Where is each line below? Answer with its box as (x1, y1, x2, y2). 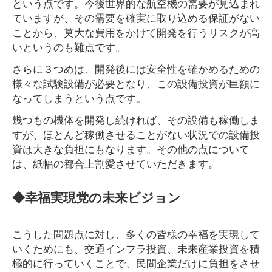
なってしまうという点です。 (12, 90, 146, 105)
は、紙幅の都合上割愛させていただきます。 (12, 155, 219, 171)
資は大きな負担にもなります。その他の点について (12, 141, 250, 156)
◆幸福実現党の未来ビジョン (12, 188, 181, 206)
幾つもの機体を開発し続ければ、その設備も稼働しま (12, 112, 260, 127)
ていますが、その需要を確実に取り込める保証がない (12, 10, 260, 25)
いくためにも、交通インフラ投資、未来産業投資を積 (12, 240, 260, 256)
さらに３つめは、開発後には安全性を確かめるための (12, 61, 260, 76)
